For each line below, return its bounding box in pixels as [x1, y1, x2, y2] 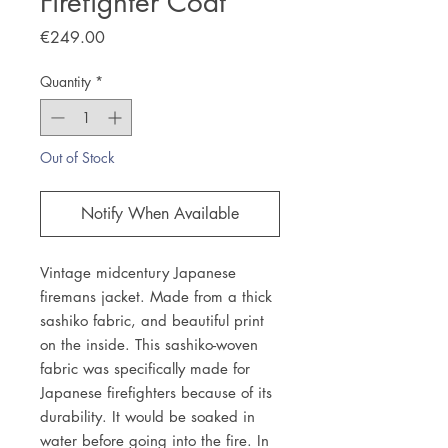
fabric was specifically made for [40, 359, 250, 378]
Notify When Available [81, 203, 239, 224]
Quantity [40, 72, 91, 91]
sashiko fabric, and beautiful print [40, 311, 264, 330]
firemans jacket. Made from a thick [40, 287, 272, 306]
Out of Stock [40, 148, 115, 167]
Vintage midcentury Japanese [40, 263, 236, 282]
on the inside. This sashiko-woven [40, 335, 258, 354]
